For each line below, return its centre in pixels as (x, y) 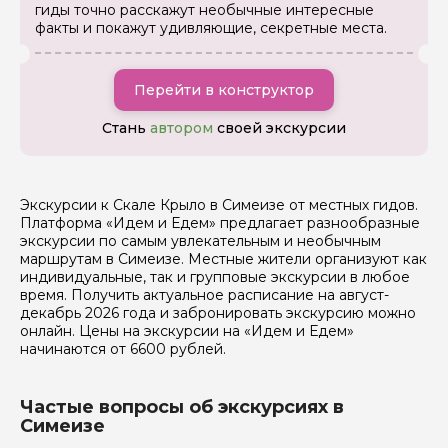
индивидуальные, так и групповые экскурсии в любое (215, 277)
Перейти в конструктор (224, 90)
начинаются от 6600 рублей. (123, 349)
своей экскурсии (279, 128)
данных (63, 69)
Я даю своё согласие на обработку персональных (232, 53)
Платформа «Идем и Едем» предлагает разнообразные (220, 223)
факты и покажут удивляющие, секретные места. (211, 28)
